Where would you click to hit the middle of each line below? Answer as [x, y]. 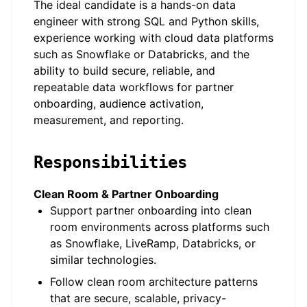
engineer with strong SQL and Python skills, [146, 21]
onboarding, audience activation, [119, 103]
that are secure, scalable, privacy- [138, 298]
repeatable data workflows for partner [134, 87]
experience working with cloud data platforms [153, 38]
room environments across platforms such [160, 227]
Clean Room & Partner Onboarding [126, 194]
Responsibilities [110, 162]
